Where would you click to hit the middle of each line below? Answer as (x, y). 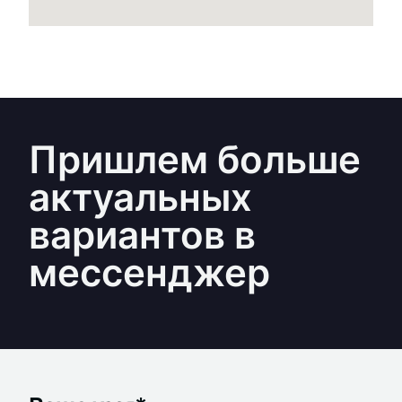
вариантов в (142, 235)
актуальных (140, 197)
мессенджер (149, 272)
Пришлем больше (195, 159)
